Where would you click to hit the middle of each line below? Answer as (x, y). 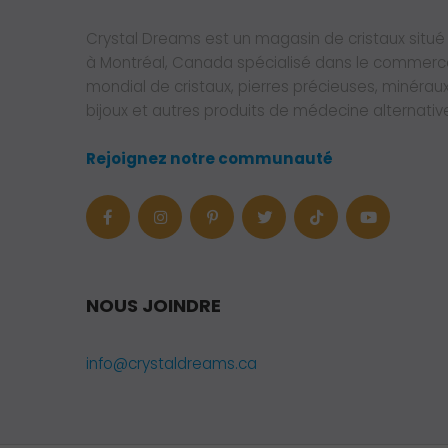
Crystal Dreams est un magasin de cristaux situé (265, 39)
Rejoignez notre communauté (209, 159)
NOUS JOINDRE (153, 306)
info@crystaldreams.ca (171, 364)
